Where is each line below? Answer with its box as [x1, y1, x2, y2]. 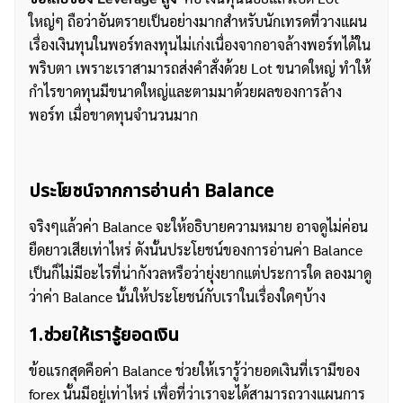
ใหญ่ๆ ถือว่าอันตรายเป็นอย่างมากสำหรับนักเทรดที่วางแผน [29, 12, 367, 31]
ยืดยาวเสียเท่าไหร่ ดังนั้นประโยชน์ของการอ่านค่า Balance [29, 240, 363, 259]
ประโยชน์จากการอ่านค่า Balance [29, 178, 273, 205]
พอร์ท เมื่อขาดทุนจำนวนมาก [29, 105, 198, 124]
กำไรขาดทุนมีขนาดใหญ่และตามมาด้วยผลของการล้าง [29, 82, 342, 101]
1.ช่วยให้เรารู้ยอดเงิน [29, 322, 179, 349]
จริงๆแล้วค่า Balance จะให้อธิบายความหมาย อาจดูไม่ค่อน [29, 217, 368, 236]
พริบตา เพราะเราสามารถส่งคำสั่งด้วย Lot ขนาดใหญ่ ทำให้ [29, 58, 371, 77]
